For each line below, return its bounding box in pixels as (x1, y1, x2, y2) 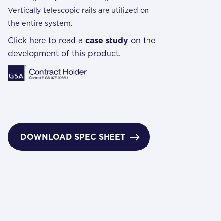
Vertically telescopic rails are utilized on (8, 5, 149, 14)
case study (85, 36, 128, 45)
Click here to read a (8, 36, 85, 45)
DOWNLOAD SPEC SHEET (20, 132, 128, 142)
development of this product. (8, 48, 121, 58)
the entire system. (8, 18, 73, 27)
